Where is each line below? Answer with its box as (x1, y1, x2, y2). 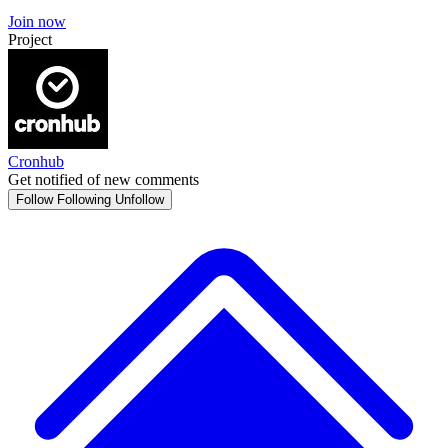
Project (8, 31, 52, 48)
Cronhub (8, 153, 64, 170)
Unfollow (115, 192, 164, 207)
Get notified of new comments (8, 171, 199, 188)
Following (57, 192, 111, 207)
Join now (8, 13, 66, 30)
